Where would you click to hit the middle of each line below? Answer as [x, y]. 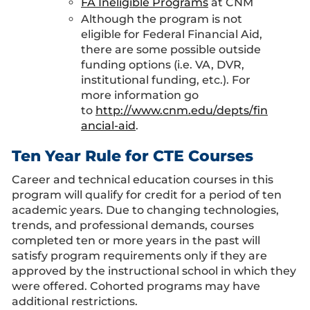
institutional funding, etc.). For [166, 80]
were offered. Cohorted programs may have [136, 286]
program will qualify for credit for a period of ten [147, 195]
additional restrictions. [75, 301]
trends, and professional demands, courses [133, 225]
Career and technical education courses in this [143, 180]
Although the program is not [162, 19]
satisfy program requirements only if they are [139, 256]
